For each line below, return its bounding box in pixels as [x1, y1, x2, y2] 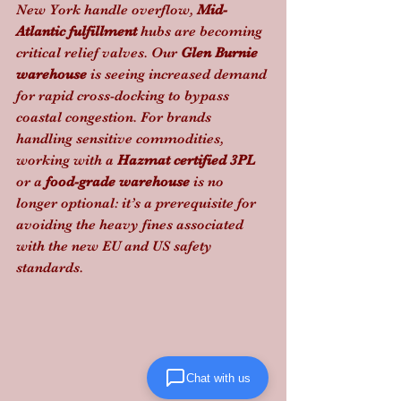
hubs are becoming [137, 22, 266, 39]
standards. [16, 259, 83, 276]
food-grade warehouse [46, 173, 190, 190]
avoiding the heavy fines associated [16, 216, 247, 233]
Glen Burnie [181, 44, 261, 61]
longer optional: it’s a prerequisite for [16, 194, 260, 211]
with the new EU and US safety [16, 237, 216, 254]
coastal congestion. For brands [16, 108, 215, 125]
